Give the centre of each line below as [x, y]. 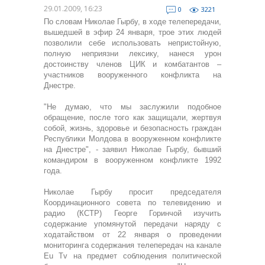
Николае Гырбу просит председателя [132, 192]
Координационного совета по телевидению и [132, 203]
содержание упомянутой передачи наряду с [132, 224]
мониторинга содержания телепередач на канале [132, 245]
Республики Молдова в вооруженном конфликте [132, 139]
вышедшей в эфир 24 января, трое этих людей [132, 32]
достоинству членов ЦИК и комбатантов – [132, 64]
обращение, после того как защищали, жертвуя [132, 117]
